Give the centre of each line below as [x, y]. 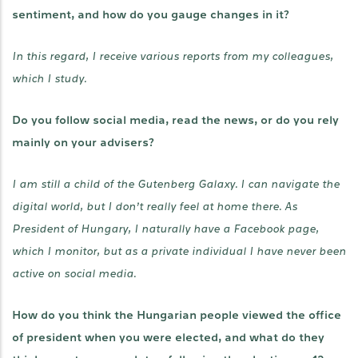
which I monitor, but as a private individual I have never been [179, 251]
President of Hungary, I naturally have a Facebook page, [165, 229]
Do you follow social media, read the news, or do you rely [175, 120]
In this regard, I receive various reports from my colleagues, [173, 56]
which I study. [49, 79]
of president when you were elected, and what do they [168, 338]
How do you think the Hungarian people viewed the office [177, 315]
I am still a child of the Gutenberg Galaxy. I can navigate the [176, 184]
